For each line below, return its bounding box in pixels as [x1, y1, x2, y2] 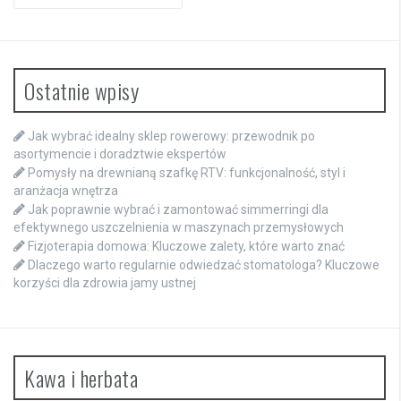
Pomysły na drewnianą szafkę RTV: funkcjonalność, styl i [28, 166, 346, 181]
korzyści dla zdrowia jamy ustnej [13, 276, 196, 291]
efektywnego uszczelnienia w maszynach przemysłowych [13, 220, 344, 235]
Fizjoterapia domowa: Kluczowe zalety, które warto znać [28, 239, 345, 254]
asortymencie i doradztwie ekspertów [13, 147, 226, 162]
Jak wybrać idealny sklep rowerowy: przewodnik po [28, 129, 315, 144]
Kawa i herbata [24, 362, 138, 395]
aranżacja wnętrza [13, 183, 118, 199]
